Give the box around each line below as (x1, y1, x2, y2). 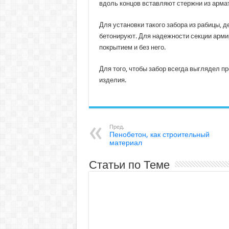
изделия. (99, 76, 126, 84)
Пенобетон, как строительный (109, 130, 210, 139)
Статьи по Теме (88, 158, 170, 171)
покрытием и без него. (99, 43, 166, 51)
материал (109, 139, 142, 147)
